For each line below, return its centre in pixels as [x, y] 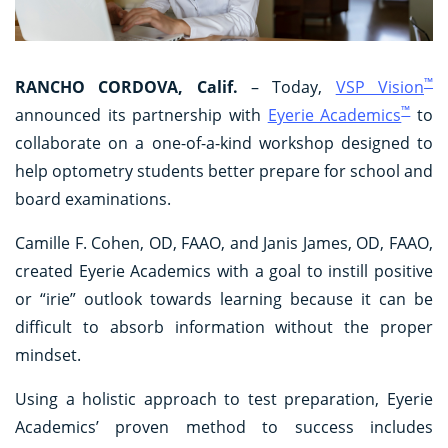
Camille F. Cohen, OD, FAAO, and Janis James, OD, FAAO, [224, 242]
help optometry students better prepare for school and [224, 170]
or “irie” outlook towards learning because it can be [224, 298]
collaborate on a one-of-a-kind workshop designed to [224, 142]
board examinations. [93, 198]
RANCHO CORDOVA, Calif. [126, 86]
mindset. [48, 354]
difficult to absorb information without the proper [224, 326]
